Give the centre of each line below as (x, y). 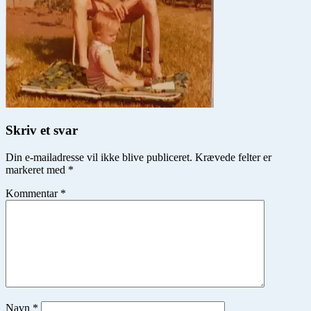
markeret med (37, 170)
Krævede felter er (233, 158)
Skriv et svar (42, 131)
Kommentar (33, 194)
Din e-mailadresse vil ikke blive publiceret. (99, 158)
